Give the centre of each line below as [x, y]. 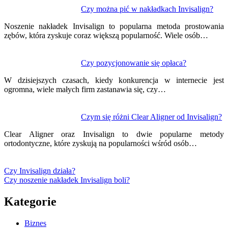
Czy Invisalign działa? [40, 170]
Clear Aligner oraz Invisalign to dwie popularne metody [114, 134]
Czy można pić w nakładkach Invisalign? [147, 9]
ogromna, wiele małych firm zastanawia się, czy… [85, 89]
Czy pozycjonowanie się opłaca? [134, 63]
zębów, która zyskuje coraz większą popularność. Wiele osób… [106, 35]
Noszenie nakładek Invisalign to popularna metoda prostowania [114, 26]
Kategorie [30, 201]
